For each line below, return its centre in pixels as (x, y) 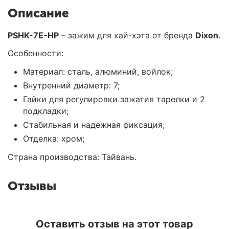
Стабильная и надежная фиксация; (94, 124)
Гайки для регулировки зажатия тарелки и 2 (114, 99)
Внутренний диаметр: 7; (71, 85)
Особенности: (36, 53)
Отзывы (32, 186)
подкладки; (46, 111)
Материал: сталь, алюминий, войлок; (98, 71)
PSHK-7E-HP (33, 35)
